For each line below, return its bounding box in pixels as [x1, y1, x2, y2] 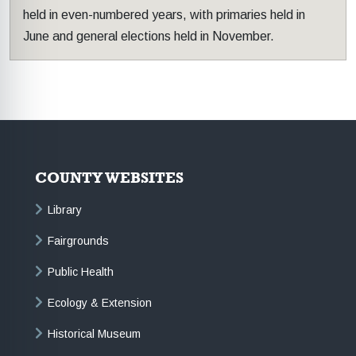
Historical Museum [48, 327, 141, 341]
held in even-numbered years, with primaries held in [23, 7, 305, 21]
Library [48, 203, 82, 217]
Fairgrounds [48, 234, 109, 248]
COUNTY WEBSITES [35, 168, 184, 186]
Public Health [48, 265, 114, 279]
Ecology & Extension [48, 296, 152, 310]
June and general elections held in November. [23, 29, 274, 43]
